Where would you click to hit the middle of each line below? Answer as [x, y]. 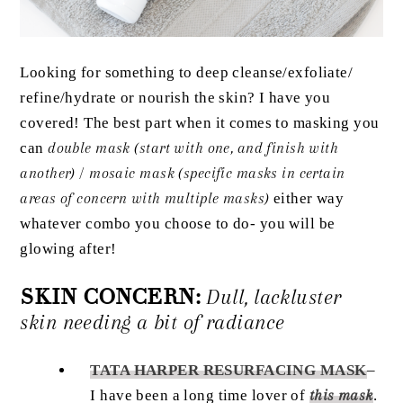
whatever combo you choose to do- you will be [178, 224]
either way [307, 199]
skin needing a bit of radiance [152, 323]
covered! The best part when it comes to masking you [200, 123]
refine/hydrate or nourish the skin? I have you [175, 98]
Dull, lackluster [274, 298]
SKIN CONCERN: [111, 298]
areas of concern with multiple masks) [145, 199]
